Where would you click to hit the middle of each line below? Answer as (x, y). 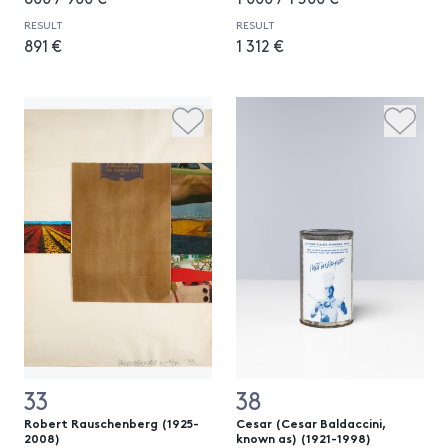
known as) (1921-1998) (303, 437)
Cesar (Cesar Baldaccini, (311, 422)
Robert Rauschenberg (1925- (111, 422)
